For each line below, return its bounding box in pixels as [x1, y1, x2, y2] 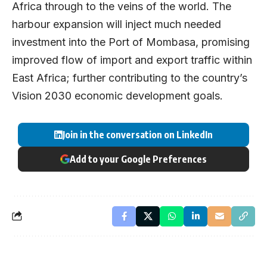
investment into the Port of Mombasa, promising [12, 36, 250, 49]
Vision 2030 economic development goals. [12, 89, 223, 103]
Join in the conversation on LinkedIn [63, 128, 213, 141]
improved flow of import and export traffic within [12, 54, 252, 67]
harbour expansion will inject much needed [12, 18, 221, 31]
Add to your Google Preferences [70, 153, 207, 165]
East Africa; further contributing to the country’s [12, 72, 247, 85]
